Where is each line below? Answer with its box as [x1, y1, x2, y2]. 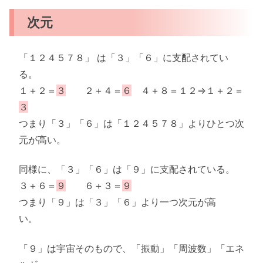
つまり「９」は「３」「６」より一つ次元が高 [19, 196, 216, 208]
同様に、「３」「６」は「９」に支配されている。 [19, 163, 235, 176]
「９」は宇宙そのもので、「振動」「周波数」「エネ [19, 242, 244, 254]
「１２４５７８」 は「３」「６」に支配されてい [19, 51, 228, 63]
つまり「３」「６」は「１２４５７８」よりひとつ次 [19, 117, 244, 129]
